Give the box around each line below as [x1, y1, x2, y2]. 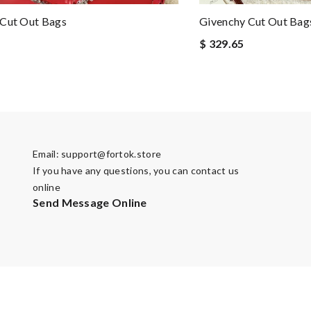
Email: [33, 148, 62, 160]
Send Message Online [33, 196, 147, 209]
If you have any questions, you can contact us [33, 165, 239, 176]
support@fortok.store [61, 148, 162, 160]
